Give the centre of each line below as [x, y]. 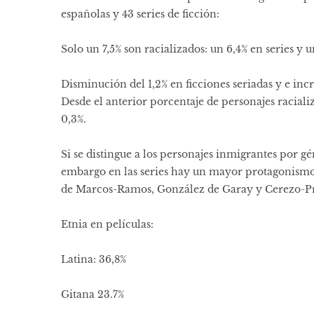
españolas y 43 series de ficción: [140, 14]
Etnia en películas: [107, 225]
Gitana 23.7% [93, 295]
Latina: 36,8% [94, 260]
